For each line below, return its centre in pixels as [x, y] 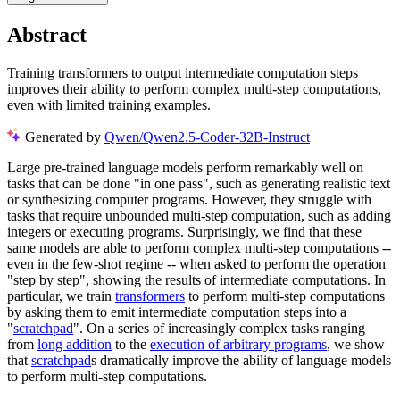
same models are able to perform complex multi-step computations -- [199, 247]
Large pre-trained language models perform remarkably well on [185, 167]
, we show [356, 344]
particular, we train [61, 296]
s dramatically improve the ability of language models [241, 360]
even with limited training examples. [109, 104]
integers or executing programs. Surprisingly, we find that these [184, 231]
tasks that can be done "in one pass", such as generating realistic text [199, 183]
